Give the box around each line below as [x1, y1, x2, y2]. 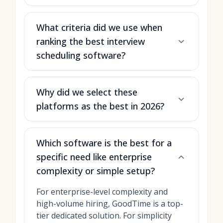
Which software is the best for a [36, 137, 172, 149]
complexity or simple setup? [36, 165, 155, 177]
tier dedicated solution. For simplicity [36, 210, 172, 221]
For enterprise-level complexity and [36, 186, 168, 197]
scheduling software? [36, 49, 125, 61]
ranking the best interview [36, 35, 145, 47]
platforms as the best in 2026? [36, 100, 164, 112]
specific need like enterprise [36, 151, 152, 163]
